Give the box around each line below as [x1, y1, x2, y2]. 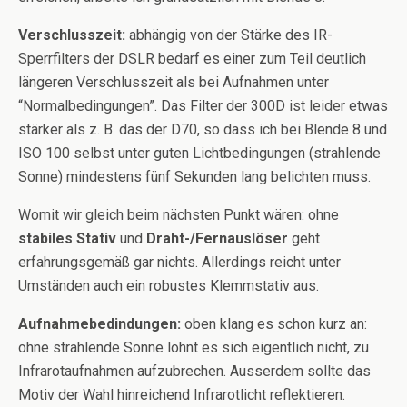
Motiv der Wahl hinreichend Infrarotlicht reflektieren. [18, 385, 345, 403]
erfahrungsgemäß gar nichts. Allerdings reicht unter [18, 253, 341, 271]
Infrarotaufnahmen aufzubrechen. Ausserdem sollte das [18, 362, 371, 380]
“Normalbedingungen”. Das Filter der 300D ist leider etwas [18, 96, 388, 114]
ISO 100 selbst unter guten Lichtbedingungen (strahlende [18, 144, 381, 162]
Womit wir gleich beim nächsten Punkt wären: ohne [18, 205, 339, 223]
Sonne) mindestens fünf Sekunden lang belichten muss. [18, 167, 371, 185]
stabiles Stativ [18, 229, 116, 247]
